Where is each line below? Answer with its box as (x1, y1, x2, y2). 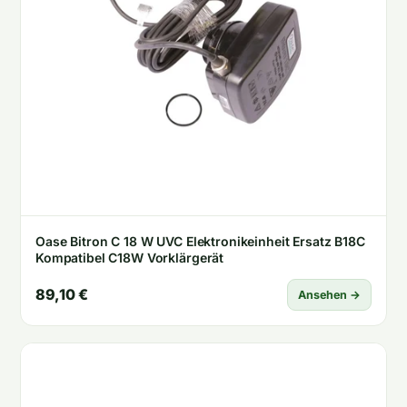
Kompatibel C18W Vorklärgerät (35, 249, 224, 265)
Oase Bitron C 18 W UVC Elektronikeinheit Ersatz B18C (35, 233, 365, 249)
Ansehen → (298, 287, 361, 302)
